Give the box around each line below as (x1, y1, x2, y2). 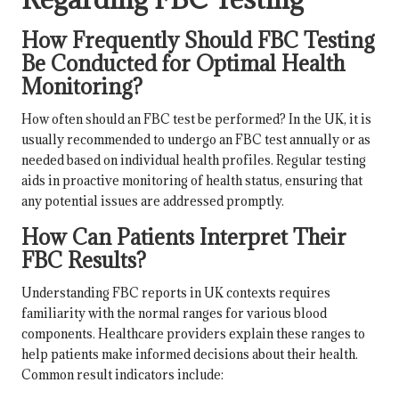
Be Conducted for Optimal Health (21, 50, 345, 77)
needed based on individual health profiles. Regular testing (21, 151, 366, 169)
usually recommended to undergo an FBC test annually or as (21, 131, 370, 149)
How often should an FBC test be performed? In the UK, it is (21, 110, 371, 128)
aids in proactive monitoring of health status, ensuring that (21, 172, 362, 190)
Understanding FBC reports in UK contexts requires (21, 284, 330, 302)
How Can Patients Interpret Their (21, 224, 346, 251)
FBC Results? (21, 247, 146, 274)
